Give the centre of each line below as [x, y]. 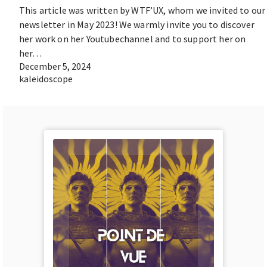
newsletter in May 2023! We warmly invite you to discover [137, 24]
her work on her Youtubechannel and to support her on [133, 39]
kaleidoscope [46, 79]
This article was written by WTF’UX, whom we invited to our [142, 10]
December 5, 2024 [55, 66]
